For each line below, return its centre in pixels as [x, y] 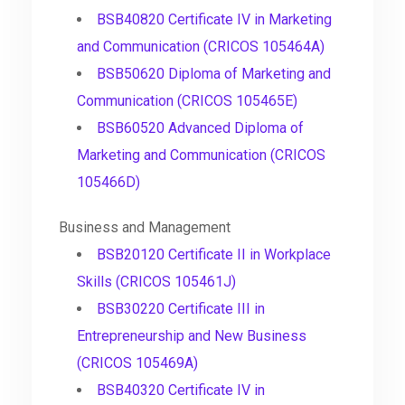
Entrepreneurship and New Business [192, 336]
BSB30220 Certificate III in [181, 309]
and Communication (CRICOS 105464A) [201, 47]
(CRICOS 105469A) [137, 363]
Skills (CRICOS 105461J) [156, 282]
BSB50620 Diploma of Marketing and [214, 74]
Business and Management [145, 228]
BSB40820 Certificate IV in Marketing [214, 20]
